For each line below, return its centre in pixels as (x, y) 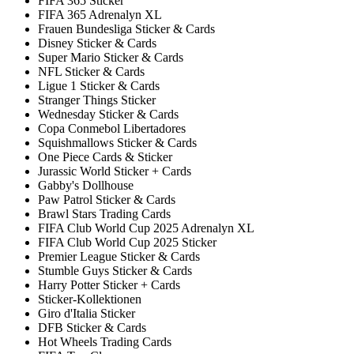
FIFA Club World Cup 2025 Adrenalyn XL (146, 228)
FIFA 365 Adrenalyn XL (100, 15)
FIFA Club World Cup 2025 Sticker (127, 243)
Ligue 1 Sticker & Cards (99, 86)
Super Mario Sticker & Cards (111, 58)
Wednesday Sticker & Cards (108, 115)
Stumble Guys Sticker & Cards (115, 271)
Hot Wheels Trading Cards (105, 342)
